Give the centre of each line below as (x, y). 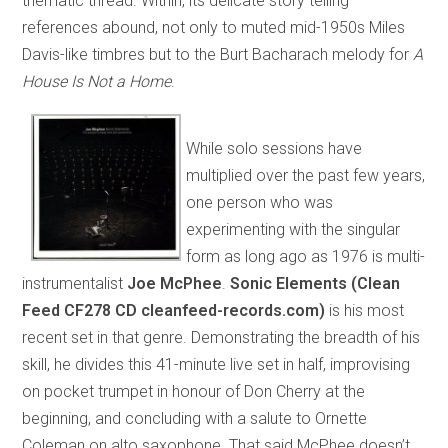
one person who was (260, 202)
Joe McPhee (175, 283)
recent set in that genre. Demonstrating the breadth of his (221, 337)
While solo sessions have (274, 148)
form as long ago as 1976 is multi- (306, 256)
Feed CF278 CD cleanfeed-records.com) (174, 310)
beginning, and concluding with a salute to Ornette (195, 418)
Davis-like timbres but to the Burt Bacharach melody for (218, 54)
